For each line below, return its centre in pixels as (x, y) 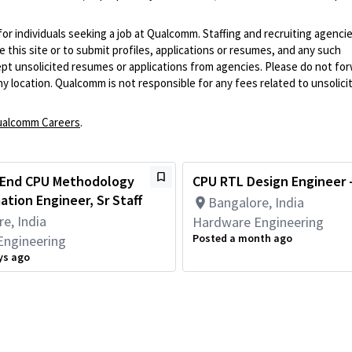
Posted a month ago (242, 238)
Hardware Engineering (258, 222)
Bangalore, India (256, 202)
